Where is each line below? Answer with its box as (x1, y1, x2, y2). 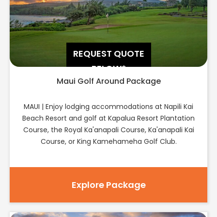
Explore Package (71, 178, 146, 191)
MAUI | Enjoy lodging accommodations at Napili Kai (24, 101, 193, 111)
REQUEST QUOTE (73, 47, 144, 60)
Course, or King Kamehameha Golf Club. (40, 136, 177, 146)
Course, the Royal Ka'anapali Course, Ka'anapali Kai (23, 124, 194, 135)
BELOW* (91, 62, 126, 75)
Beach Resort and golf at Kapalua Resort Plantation (22, 113, 195, 123)
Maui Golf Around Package (56, 75, 161, 87)
